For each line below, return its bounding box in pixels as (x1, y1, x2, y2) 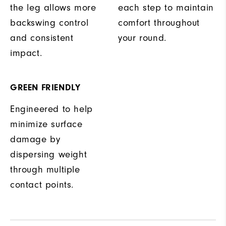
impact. (10, 47, 42, 59)
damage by (10, 134, 61, 145)
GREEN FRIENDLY (10, 82, 81, 93)
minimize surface (10, 119, 83, 130)
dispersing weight (10, 149, 87, 160)
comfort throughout (118, 17, 200, 29)
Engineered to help (10, 103, 93, 115)
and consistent (10, 32, 74, 44)
